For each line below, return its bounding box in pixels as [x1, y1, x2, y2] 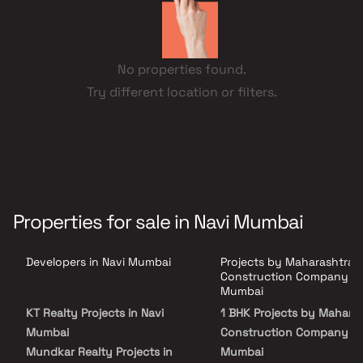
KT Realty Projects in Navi [26, 305, 164, 321]
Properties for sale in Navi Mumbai [13, 209, 303, 235]
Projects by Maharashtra [220, 254, 354, 270]
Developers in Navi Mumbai [26, 254, 171, 270]
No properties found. [117, 61, 246, 79]
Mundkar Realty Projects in [26, 344, 173, 360]
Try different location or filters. [86, 83, 277, 101]
